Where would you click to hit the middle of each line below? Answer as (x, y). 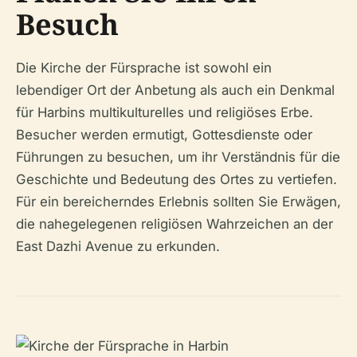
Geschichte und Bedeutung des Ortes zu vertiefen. (177, 179)
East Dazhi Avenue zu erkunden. (118, 246)
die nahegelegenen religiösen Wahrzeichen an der (175, 224)
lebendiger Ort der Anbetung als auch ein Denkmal (175, 90)
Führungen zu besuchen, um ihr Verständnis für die (178, 157)
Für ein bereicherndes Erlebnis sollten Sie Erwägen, (178, 202)
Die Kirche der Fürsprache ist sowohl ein (144, 68)
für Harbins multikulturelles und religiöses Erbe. (165, 112)
